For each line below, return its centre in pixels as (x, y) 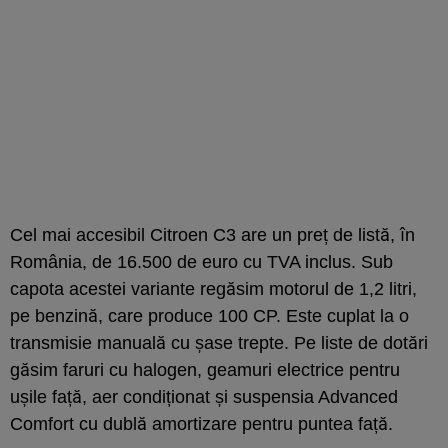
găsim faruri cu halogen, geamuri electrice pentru (205, 369)
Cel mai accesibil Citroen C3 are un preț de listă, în (212, 234)
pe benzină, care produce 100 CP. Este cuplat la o (209, 315)
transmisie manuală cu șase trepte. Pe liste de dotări (219, 342)
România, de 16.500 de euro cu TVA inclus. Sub (201, 261)
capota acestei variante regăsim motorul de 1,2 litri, (213, 288)
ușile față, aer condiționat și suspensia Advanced (204, 396)
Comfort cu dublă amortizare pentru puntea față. (201, 423)
